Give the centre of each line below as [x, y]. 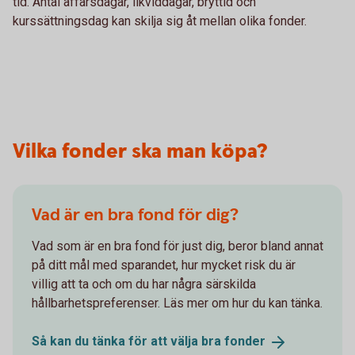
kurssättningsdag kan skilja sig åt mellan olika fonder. [161, 21]
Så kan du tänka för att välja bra [128, 342]
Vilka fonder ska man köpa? [140, 152]
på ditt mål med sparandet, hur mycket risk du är [164, 265]
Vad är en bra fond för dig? [135, 216]
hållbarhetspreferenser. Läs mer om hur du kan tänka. [177, 303]
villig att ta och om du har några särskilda [144, 284]
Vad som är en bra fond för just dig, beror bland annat [177, 246]
